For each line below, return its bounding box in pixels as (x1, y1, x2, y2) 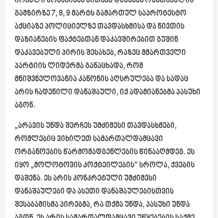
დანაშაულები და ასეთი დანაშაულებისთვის (15, 187, 174, 196)
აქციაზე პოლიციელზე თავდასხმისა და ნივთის (15, 22, 184, 31)
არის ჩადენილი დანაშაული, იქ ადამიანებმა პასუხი (15, 88, 200, 97)
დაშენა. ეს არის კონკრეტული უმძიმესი (15, 174, 157, 183)
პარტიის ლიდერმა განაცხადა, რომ (15, 62, 143, 71)
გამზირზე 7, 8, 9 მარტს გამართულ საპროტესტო (15, 9, 186, 18)
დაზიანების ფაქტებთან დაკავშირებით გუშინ (15, 36, 178, 44)
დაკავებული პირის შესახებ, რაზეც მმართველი (15, 49, 186, 57)
